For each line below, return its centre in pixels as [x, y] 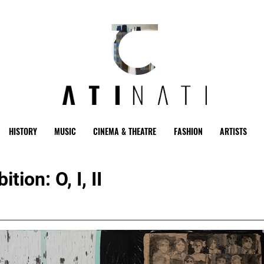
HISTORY [23, 131]
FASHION [188, 131]
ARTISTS [234, 131]
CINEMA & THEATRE [125, 131]
